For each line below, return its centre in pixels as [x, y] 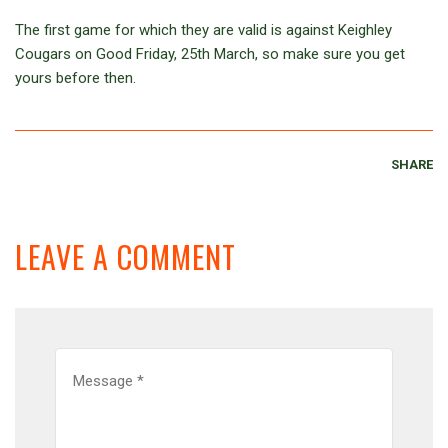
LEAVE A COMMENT [125, 256]
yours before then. [75, 78]
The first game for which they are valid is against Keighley [203, 30]
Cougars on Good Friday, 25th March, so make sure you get [210, 54]
